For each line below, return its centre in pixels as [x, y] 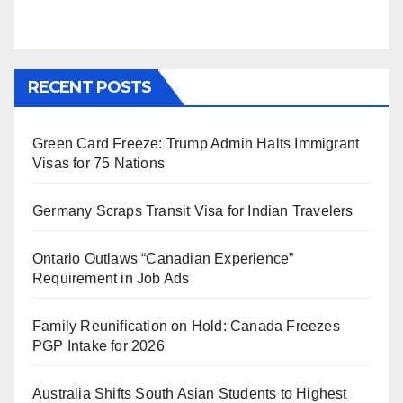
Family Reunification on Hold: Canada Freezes [186, 327]
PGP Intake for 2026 [99, 346]
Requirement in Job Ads [111, 279]
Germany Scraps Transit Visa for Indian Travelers [193, 211]
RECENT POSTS [90, 88]
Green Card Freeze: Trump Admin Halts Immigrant [196, 144]
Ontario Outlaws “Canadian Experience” [163, 259]
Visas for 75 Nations [99, 164]
